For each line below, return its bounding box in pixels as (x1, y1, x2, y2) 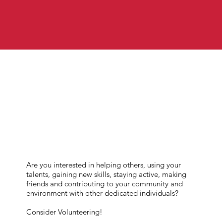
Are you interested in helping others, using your (26, 160, 181, 169)
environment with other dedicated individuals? (26, 188, 178, 198)
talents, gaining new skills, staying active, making (26, 169, 186, 179)
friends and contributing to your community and (26, 178, 183, 188)
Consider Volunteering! (26, 207, 103, 217)
